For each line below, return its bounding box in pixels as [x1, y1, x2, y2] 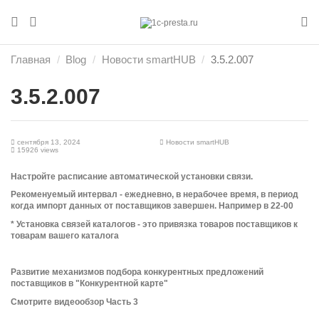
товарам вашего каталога [11, 231, 119, 241]
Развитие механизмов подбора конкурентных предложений [11, 267, 263, 278]
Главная [11, 53, 51, 66]
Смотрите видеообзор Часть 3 [11, 296, 138, 307]
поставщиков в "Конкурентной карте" [11, 278, 168, 289]
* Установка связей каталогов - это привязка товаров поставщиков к [11, 219, 298, 229]
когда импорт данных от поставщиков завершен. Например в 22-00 [11, 201, 293, 211]
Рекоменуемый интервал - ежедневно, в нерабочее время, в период [11, 189, 298, 200]
